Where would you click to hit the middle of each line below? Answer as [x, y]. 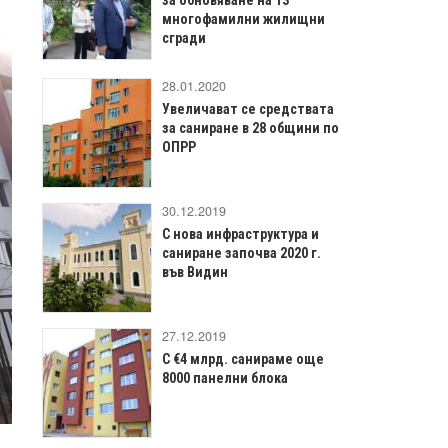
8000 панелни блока [225, 377]
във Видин [195, 271]
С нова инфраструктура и [240, 233]
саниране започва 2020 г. [241, 252]
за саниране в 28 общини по [250, 127]
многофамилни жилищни [243, 18]
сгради [184, 37]
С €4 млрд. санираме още [243, 358]
